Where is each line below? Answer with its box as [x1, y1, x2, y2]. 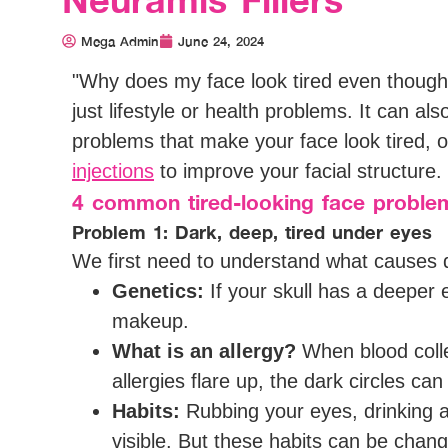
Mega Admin [81, 28, 159, 54]
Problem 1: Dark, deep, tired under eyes [72, 214, 432, 250]
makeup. [112, 310, 189, 333]
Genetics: [112, 280, 204, 303]
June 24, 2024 [178, 28, 264, 54]
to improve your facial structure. [154, 160, 442, 183]
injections [72, 160, 154, 183]
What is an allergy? [112, 340, 296, 363]
